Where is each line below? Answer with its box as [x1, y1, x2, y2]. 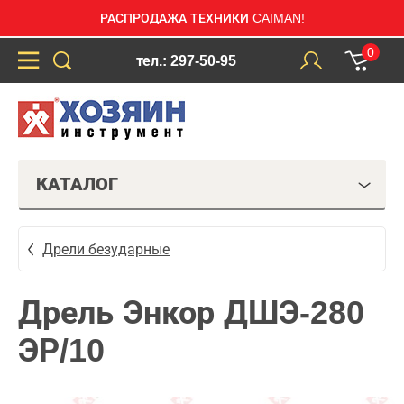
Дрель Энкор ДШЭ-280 [18, 294, 364, 331]
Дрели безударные [42, 241, 170, 257]
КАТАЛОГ [36, 174, 118, 194]
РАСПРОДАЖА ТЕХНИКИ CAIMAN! [99, 11, 305, 25]
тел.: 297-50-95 [135, 52, 236, 69]
